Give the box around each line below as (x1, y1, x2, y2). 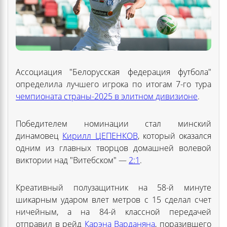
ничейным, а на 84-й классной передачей (16, 206, 211, 217)
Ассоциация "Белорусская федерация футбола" (16, 66, 211, 78)
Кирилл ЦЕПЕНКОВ (62, 130, 138, 141)
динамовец (16, 130, 63, 141)
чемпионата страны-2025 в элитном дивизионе (16, 90, 198, 102)
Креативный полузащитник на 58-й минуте (16, 181, 211, 193)
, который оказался (137, 130, 211, 141)
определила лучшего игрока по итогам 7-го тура (16, 78, 211, 90)
